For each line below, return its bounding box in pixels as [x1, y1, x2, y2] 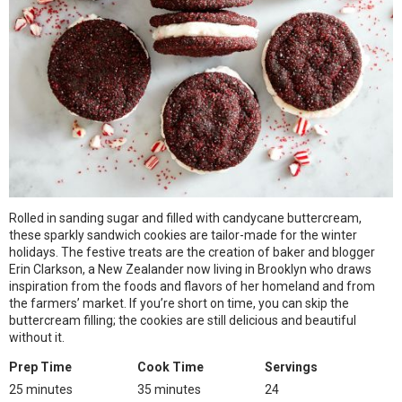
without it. [9, 330, 65, 345]
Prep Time [9, 360, 72, 374]
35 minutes [136, 382, 201, 397]
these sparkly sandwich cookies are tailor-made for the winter [9, 228, 357, 242]
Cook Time [136, 360, 204, 374]
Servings [265, 360, 319, 374]
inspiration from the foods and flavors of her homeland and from [9, 279, 375, 293]
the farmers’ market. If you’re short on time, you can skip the [9, 296, 349, 310]
